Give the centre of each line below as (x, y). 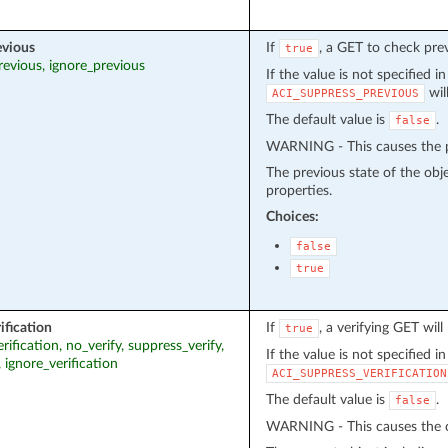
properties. (298, 190)
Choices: (292, 216)
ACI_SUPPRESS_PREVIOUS (345, 93)
